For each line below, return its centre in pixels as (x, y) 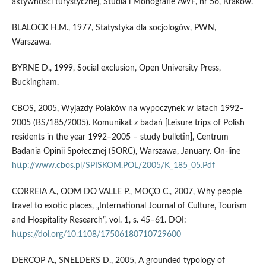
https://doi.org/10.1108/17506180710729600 (96, 235)
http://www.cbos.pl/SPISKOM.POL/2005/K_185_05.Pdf (113, 166)
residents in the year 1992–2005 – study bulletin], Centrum (120, 137)
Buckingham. (35, 83)
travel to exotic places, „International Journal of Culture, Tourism (129, 206)
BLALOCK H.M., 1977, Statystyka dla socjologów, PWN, (114, 28)
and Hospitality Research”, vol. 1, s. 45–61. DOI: (99, 221)
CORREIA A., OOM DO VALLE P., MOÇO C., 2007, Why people (126, 192)
